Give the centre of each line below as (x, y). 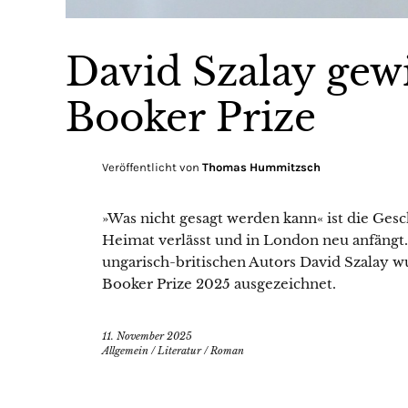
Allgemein (125, 351)
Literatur (179, 351)
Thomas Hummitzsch (261, 168)
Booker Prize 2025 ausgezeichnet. (219, 284)
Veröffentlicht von (152, 168)
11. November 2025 (147, 337)
